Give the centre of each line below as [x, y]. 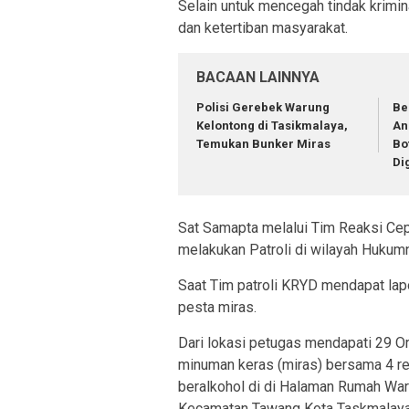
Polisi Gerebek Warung [263, 108]
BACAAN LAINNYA [258, 78]
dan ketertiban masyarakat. [263, 28]
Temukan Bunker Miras [263, 144]
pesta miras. [217, 307]
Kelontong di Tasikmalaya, [272, 126]
